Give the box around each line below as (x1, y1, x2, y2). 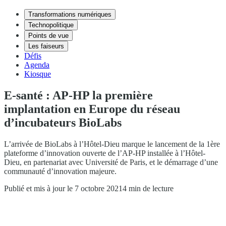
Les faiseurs (28, 42, 64, 50)
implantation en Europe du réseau (4, 102, 180, 116)
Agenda (24, 61, 49, 69)
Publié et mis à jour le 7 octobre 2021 (4, 184, 123, 193)
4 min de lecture (123, 184, 174, 193)
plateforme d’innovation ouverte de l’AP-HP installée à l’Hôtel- (4, 148, 205, 157)
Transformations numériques (28, 11, 111, 18)
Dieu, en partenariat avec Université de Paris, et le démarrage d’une (4, 157, 218, 166)
